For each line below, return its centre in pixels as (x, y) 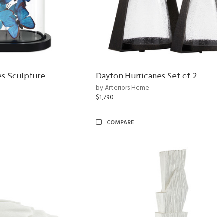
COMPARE (120, 123)
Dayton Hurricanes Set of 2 (146, 76)
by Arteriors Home (123, 88)
